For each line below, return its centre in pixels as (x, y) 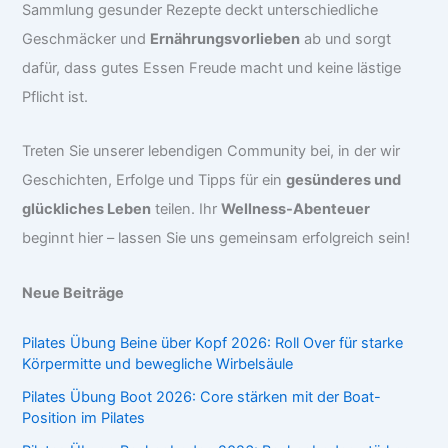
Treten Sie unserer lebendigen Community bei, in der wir (211, 151)
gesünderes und (344, 180)
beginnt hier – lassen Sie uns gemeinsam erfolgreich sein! (216, 238)
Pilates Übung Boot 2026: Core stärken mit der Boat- (202, 397)
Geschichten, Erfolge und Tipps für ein (154, 180)
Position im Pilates (84, 418)
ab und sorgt (346, 38)
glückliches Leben (87, 209)
